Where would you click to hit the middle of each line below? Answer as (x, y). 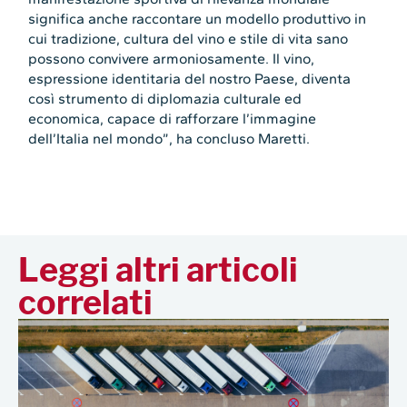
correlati (85, 303)
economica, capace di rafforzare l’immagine (173, 119)
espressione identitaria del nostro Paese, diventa (190, 79)
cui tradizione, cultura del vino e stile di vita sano (189, 39)
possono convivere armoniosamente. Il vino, (172, 59)
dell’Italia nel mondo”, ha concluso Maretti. (169, 139)
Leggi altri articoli (158, 270)
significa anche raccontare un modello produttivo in (198, 19)
